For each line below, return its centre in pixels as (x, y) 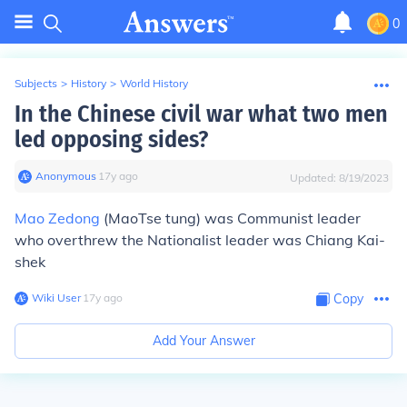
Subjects (36, 83)
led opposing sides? (111, 139)
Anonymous (66, 176)
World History (154, 83)
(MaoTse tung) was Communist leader (230, 218)
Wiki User (56, 298)
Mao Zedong (57, 218)
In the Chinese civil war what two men (201, 114)
